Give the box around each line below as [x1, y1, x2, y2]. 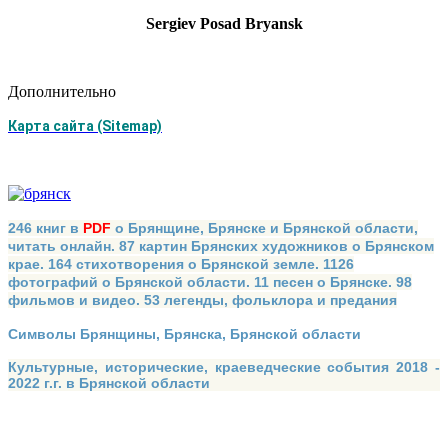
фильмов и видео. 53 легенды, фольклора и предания [8, 292, 397, 308]
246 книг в [8, 220, 79, 236]
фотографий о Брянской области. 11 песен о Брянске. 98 [8, 274, 412, 290]
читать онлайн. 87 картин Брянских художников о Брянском [8, 238, 434, 254]
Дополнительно [8, 83, 116, 100]
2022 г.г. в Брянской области [8, 375, 210, 391]
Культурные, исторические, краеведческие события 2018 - [8, 359, 440, 375]
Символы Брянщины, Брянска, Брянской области [8, 326, 361, 342]
